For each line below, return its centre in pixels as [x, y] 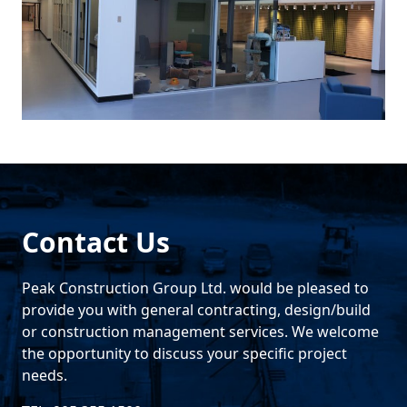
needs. [45, 375]
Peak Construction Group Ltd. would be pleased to [195, 288]
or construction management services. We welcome [200, 331]
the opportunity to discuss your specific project [184, 353]
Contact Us [96, 242]
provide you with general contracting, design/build [196, 309]
